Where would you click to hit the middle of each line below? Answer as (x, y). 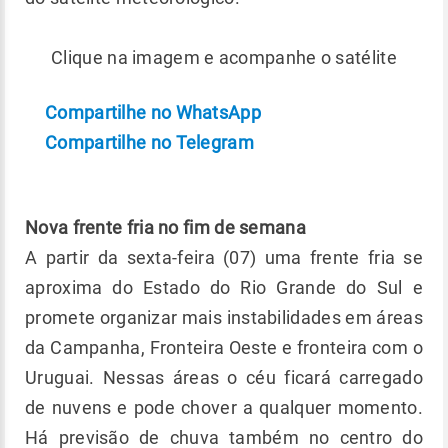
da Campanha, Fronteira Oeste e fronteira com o (224, 347)
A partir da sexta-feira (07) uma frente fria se (224, 257)
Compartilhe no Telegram (149, 142)
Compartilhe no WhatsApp (153, 112)
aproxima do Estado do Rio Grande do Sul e (224, 287)
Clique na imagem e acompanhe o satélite (224, 57)
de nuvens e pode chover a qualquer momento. (224, 407)
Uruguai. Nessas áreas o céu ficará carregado (224, 377)
